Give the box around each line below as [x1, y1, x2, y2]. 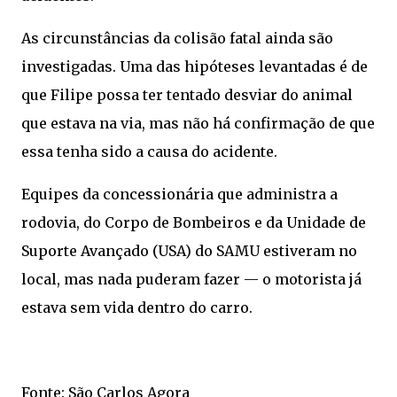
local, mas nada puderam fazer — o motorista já [21, 270, 362, 289]
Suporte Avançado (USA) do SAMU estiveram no [21, 242, 357, 261]
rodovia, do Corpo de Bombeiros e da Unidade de [21, 214, 366, 232]
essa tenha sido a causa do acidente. [21, 143, 277, 161]
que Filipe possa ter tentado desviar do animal [21, 86, 353, 105]
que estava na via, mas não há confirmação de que [21, 114, 375, 133]
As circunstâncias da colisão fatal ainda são [21, 29, 333, 48]
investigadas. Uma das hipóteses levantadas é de [21, 58, 368, 76]
